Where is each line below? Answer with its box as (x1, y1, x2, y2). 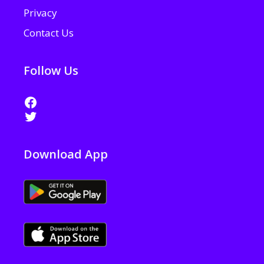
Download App (24, 146, 108, 162)
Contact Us (24, 25, 74, 39)
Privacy (24, 6, 57, 20)
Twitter (23, 105, 72, 126)
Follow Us (24, 62, 78, 78)
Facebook (23, 91, 84, 111)
